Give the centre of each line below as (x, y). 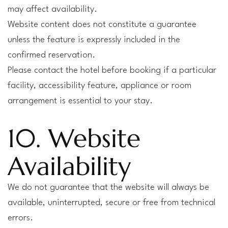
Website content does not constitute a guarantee (102, 25)
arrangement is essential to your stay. (80, 101)
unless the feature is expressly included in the (94, 40)
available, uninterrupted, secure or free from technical (111, 203)
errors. (20, 218)
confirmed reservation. (51, 55)
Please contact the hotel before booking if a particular (112, 70)
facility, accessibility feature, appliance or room (99, 86)
